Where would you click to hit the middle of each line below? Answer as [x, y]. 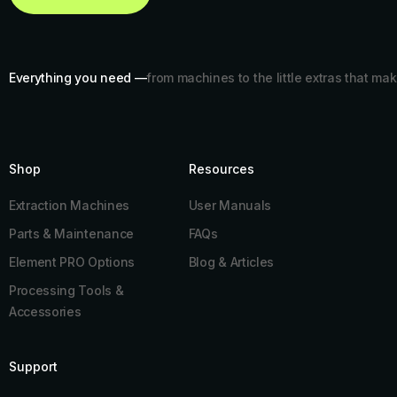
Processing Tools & [66, 290]
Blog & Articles [231, 262]
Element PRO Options [72, 262]
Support [33, 366]
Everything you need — [78, 78]
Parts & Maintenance [71, 234]
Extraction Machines [69, 205]
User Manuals [230, 205]
